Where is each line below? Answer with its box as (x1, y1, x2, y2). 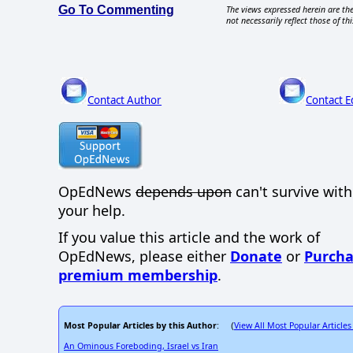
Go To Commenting (58, 3, 174, 17)
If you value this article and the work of (58, 228, 320, 247)
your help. (58, 200, 125, 220)
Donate (230, 247, 282, 266)
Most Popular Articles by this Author (64, 319, 217, 331)
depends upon (136, 181, 232, 201)
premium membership (58, 266, 217, 285)
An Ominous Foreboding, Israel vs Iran (64, 340, 218, 351)
